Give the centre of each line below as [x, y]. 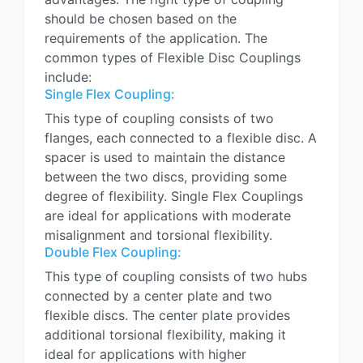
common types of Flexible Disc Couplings [173, 58]
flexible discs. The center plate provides [167, 315]
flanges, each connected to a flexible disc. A [181, 138]
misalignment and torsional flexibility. [158, 235]
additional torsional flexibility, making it [165, 335]
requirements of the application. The [156, 38]
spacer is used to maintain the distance [165, 157]
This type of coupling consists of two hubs [176, 276]
